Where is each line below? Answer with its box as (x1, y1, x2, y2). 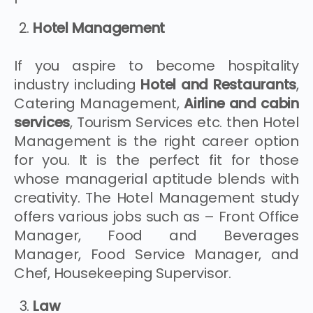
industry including (14, 74, 141, 94)
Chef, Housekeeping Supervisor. (14, 263, 231, 283)
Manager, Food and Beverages (14, 225, 299, 245)
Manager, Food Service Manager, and (14, 244, 299, 264)
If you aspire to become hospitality (14, 55, 299, 75)
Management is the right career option (14, 131, 299, 151)
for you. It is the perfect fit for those (14, 150, 299, 170)
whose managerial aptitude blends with (14, 168, 299, 189)
